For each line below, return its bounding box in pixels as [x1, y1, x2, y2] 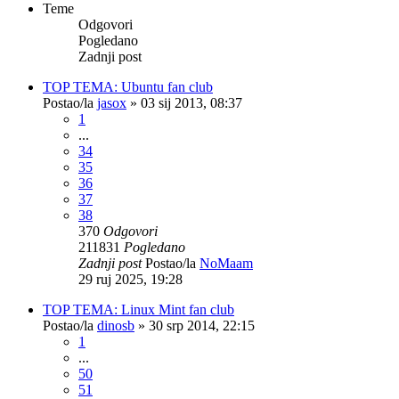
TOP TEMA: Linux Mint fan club [43, 301, 234, 317]
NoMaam [199, 255, 253, 271]
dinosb [97, 317, 134, 333]
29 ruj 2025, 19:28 [78, 271, 183, 287]
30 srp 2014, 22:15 [149, 317, 255, 333]
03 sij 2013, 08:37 [141, 94, 242, 110]
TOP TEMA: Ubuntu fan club [43, 78, 213, 94]
